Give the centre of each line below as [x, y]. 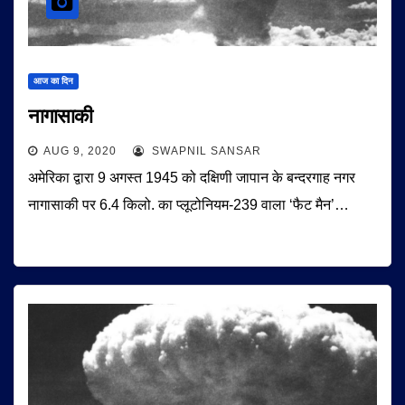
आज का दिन [53, 81]
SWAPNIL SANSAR [205, 151]
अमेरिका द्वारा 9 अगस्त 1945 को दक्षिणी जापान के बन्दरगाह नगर [192, 178]
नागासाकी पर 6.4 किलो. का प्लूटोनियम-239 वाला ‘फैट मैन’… [188, 205]
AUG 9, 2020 [80, 151]
